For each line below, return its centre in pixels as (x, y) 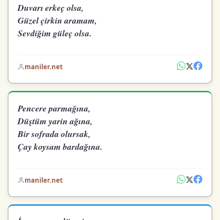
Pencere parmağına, (54, 108)
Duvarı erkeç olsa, (51, 8)
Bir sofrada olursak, (54, 134)
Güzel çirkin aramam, (57, 21)
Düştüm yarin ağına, (55, 121)
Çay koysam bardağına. (60, 146)
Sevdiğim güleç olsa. (55, 33)
